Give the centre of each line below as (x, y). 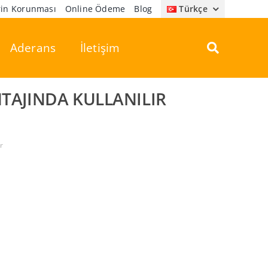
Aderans (33, 48)
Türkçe (193, 9)
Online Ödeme (95, 9)
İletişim (100, 48)
